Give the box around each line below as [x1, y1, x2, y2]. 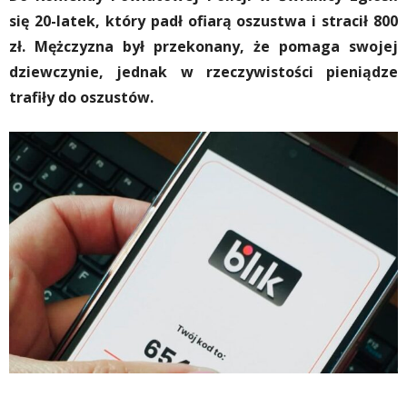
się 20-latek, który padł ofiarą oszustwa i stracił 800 [9, 11, 398, 31]
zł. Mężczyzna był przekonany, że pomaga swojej [9, 36, 398, 56]
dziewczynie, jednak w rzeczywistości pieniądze [9, 62, 398, 82]
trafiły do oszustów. [9, 87, 154, 107]
